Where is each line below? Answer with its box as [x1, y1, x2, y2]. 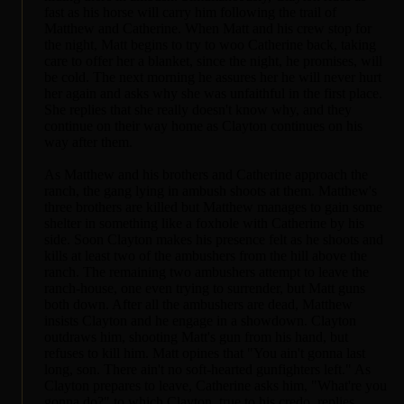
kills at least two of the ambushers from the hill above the [44, 247, 367, 263]
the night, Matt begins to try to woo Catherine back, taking [44, 36, 376, 52]
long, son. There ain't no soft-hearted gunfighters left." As [44, 361, 371, 377]
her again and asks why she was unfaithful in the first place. [44, 85, 382, 101]
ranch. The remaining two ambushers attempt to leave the [44, 263, 369, 280]
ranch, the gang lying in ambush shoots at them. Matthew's [44, 182, 377, 198]
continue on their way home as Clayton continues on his [44, 117, 363, 133]
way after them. [44, 133, 133, 150]
